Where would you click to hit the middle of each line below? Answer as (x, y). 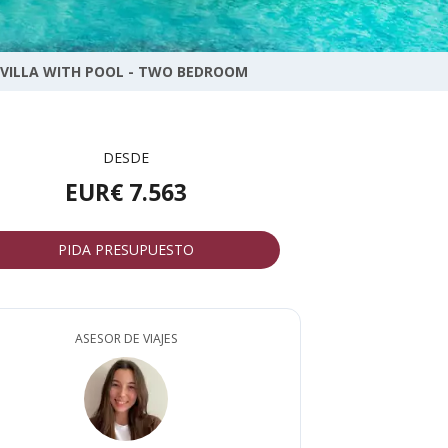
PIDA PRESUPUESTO (126, 250)
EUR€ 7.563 (126, 192)
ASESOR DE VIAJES (126, 338)
